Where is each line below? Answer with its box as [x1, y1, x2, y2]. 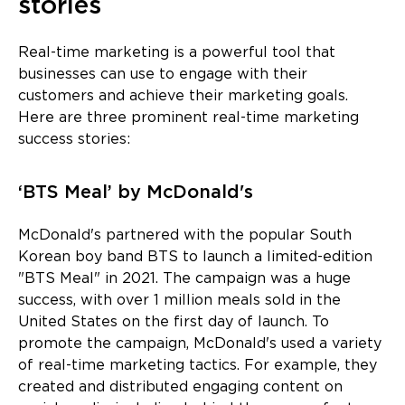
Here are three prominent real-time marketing [18, 110, 359, 125]
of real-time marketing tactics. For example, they [18, 358, 377, 372]
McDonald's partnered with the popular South [18, 228, 352, 242]
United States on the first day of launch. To [18, 315, 329, 329]
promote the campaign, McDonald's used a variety [18, 336, 381, 351]
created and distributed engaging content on [18, 380, 343, 394]
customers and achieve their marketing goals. [18, 89, 348, 103]
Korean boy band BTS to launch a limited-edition [18, 250, 372, 264]
